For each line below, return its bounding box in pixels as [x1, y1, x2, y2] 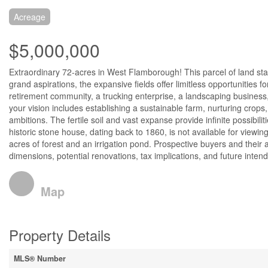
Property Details [9, 224, 111, 245]
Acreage [14, 11, 45, 23]
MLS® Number [14, 253, 66, 264]
